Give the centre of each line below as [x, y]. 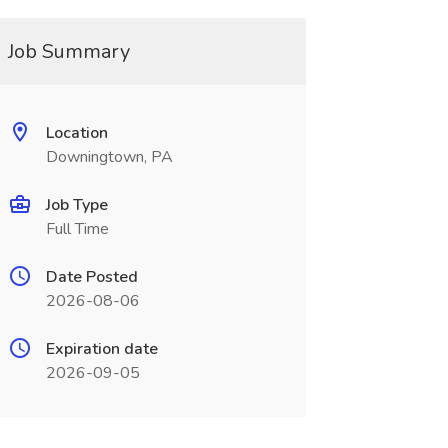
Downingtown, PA [109, 157]
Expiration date [101, 349]
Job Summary [68, 51]
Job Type [76, 205]
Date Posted [91, 277]
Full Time [77, 229]
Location [76, 133]
